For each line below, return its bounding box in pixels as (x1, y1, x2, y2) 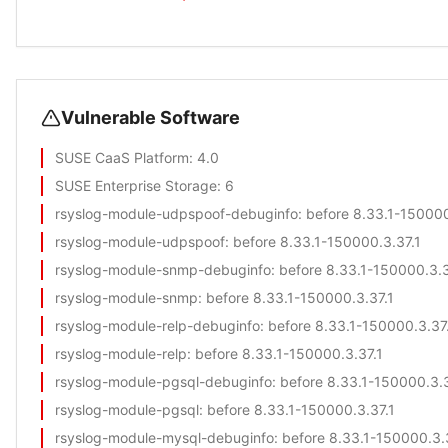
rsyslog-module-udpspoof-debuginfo (55, 205, 298, 222)
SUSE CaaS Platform (55, 149, 189, 166)
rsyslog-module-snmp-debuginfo (55, 261, 271, 278)
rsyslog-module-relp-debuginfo (55, 317, 260, 334)
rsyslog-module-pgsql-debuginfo (55, 373, 272, 390)
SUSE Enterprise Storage (55, 177, 217, 194)
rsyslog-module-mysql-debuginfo (55, 429, 274, 446)
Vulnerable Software (61, 107, 240, 128)
